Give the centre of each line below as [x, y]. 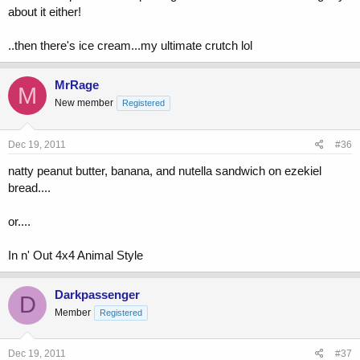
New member [84, 103]
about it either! [45, 12]
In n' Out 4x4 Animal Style [76, 255]
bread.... [29, 187]
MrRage [77, 85]
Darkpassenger [97, 294]
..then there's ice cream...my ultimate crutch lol [130, 46]
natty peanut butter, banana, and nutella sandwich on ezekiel [165, 170]
